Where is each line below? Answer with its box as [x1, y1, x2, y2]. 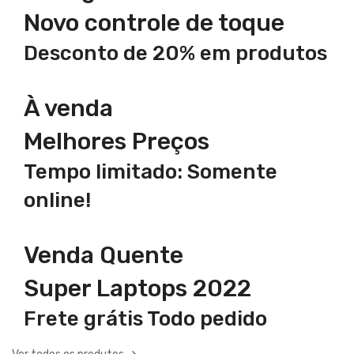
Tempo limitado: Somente [24, 160, 277, 185]
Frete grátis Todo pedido [24, 307, 267, 332]
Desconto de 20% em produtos [24, 41, 327, 66]
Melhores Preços [24, 127, 209, 156]
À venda [24, 94, 113, 123]
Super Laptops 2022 [24, 274, 251, 303]
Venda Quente [24, 241, 183, 270]
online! [24, 188, 91, 213]
